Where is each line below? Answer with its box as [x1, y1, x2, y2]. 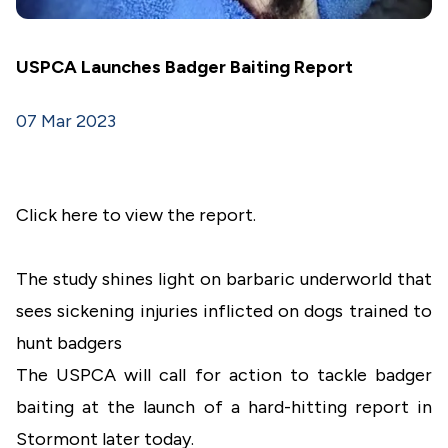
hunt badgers [16, 332, 126, 354]
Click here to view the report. [16, 204, 256, 226]
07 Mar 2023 [16, 110, 116, 132]
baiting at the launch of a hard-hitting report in [16, 396, 432, 418]
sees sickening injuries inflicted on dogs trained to [16, 300, 432, 322]
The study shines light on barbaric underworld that [16, 268, 432, 290]
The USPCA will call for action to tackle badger [16, 364, 432, 386]
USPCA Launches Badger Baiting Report [16, 56, 353, 78]
